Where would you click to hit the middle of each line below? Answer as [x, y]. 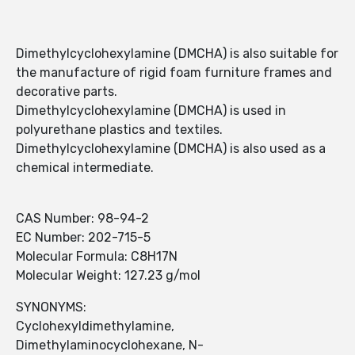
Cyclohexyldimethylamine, [95, 326]
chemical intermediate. [85, 168]
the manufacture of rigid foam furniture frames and [174, 73]
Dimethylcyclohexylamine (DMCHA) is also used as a [171, 149]
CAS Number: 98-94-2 [82, 219]
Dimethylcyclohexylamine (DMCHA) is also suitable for [177, 54]
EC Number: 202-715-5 [83, 238]
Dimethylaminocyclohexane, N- [110, 345]
